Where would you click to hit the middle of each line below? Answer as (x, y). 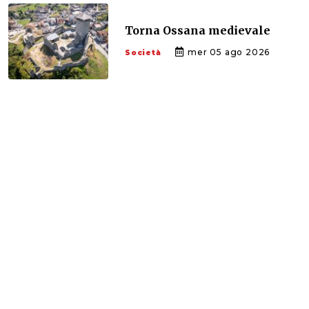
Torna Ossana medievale (198, 30)
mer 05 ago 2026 (228, 52)
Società (143, 52)
